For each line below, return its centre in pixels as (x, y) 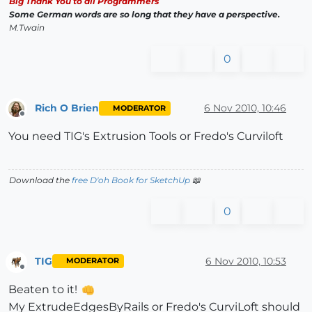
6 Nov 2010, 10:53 (246, 261)
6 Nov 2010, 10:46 (245, 108)
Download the (40, 180)
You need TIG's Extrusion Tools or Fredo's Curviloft (146, 136)
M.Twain (27, 27)
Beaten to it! (44, 289)
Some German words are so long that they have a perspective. (145, 14)
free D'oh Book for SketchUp (131, 180)
